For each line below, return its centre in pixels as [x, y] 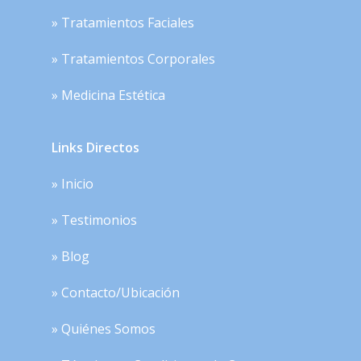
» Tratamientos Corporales [133, 59]
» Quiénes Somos [104, 329]
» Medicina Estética [108, 95]
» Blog [71, 257]
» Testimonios [94, 220]
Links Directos [95, 148]
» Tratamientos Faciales [123, 23]
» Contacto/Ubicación [116, 293]
